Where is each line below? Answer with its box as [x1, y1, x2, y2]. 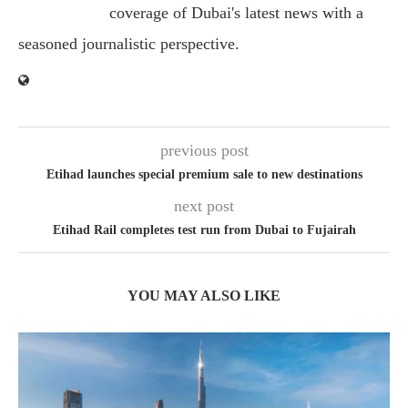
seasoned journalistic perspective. [18, 35, 240, 54]
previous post [159, 141, 249, 160]
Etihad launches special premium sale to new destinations [46, 168, 362, 182]
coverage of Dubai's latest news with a [109, 4, 363, 23]
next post [174, 197, 234, 216]
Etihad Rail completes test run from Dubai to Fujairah [52, 223, 356, 238]
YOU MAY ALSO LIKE [127, 288, 280, 304]
